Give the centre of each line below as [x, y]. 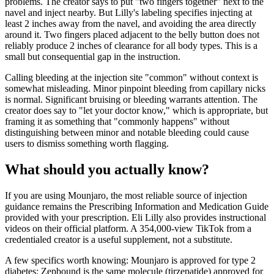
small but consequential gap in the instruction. [93, 57]
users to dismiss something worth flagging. [87, 144]
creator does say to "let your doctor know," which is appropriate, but [136, 111]
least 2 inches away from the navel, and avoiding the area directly [131, 24]
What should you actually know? [107, 170]
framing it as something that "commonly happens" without [117, 122]
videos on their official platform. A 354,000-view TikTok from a [128, 229]
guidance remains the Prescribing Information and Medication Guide [137, 207]
